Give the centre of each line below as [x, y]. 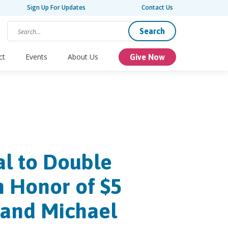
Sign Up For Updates [56, 7]
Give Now [147, 57]
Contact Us [157, 7]
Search [152, 31]
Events [36, 57]
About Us [83, 57]
